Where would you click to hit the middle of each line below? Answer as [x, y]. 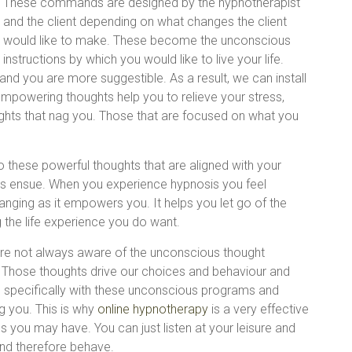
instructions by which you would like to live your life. [143, 59]
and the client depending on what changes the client [145, 22]
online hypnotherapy [153, 309]
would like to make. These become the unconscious [147, 40]
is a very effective [258, 309]
